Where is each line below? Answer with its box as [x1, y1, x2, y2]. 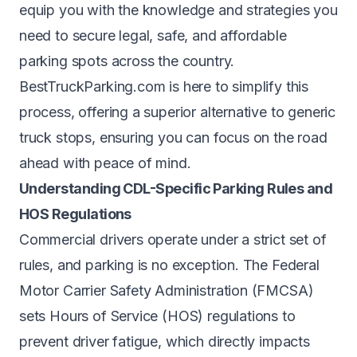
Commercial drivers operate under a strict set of [19, 231, 327, 248]
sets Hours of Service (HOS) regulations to [19, 308, 296, 324]
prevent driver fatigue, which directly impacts [19, 333, 310, 350]
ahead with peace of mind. [19, 155, 191, 171]
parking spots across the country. [19, 53, 235, 69]
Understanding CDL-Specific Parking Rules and [19, 180, 333, 197]
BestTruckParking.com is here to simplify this [19, 78, 309, 95]
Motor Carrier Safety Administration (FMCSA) [19, 282, 314, 299]
